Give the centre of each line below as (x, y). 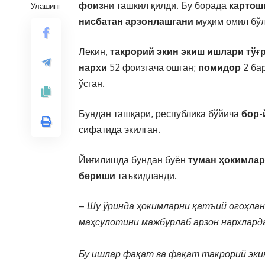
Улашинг (46, 6)
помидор (219, 67)
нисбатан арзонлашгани (136, 21)
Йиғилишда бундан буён (133, 160)
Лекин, (94, 51)
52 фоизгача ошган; (154, 67)
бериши (98, 176)
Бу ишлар (101, 254)
